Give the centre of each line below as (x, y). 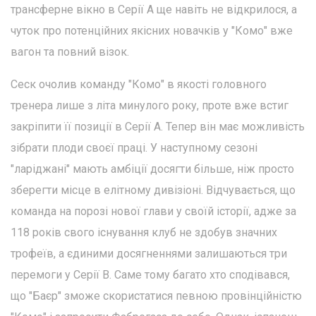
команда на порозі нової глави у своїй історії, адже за (153, 212)
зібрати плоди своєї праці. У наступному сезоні (134, 148)
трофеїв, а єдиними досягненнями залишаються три (149, 254)
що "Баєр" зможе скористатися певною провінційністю (156, 296)
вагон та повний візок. (70, 52)
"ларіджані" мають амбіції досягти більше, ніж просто (152, 169)
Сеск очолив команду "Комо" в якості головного (139, 85)
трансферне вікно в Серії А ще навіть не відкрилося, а (154, 10)
